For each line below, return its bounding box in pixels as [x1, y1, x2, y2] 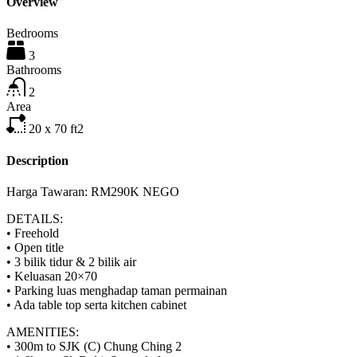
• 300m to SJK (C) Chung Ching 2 [6, 339, 182, 353]
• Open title [6, 240, 64, 254]
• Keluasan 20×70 [6, 269, 97, 283]
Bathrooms [6, 63, 61, 77]
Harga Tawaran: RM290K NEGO [6, 184, 179, 198]
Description [6, 153, 69, 167]
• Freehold [6, 226, 59, 240]
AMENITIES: [6, 324, 79, 339]
